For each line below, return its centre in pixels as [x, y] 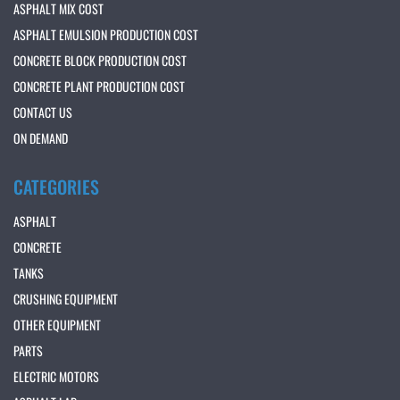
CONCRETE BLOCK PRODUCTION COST [100, 61]
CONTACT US [43, 112]
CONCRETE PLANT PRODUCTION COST [99, 87]
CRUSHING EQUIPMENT [66, 299]
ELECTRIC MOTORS [56, 377]
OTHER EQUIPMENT [57, 325]
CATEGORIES [56, 187]
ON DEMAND [41, 138]
